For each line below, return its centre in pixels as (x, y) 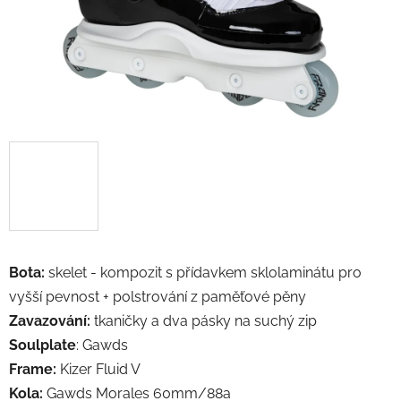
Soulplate (43, 345)
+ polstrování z (152, 296)
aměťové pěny (258, 296)
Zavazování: (50, 320)
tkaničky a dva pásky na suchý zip (204, 320)
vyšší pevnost (56, 296)
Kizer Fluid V (98, 369)
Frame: (33, 369)
